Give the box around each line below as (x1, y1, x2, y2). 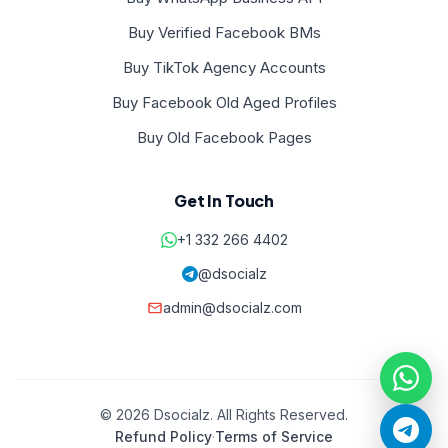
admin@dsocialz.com (162, 299, 302, 316)
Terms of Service (215, 428, 333, 445)
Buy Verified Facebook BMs (127, 23, 321, 42)
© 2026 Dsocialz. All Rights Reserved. (100, 406, 348, 423)
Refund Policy (115, 428, 212, 445)
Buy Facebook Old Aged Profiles (111, 93, 337, 112)
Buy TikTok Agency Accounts (122, 58, 326, 77)
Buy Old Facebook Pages (136, 128, 312, 147)
